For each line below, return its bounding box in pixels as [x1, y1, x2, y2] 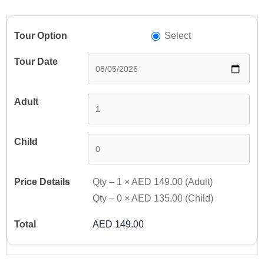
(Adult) [185, 177, 213, 187]
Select [164, 31, 191, 41]
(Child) [185, 193, 214, 204]
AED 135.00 [131, 193, 183, 204]
